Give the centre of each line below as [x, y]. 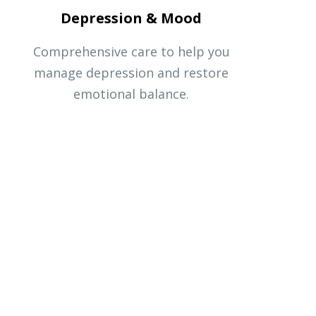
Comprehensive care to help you [131, 51]
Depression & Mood [131, 18]
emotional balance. [131, 93]
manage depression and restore [131, 72]
